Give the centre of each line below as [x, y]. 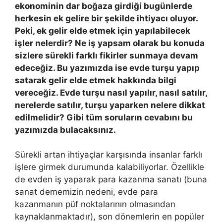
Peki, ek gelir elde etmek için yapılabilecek [103, 30]
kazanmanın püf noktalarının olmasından [95, 204]
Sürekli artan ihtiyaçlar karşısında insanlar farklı [109, 155]
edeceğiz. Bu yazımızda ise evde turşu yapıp [107, 68]
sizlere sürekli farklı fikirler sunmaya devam [107, 55]
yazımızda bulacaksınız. [65, 130]
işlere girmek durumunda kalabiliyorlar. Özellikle [110, 167]
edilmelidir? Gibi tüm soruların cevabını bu [104, 117]
